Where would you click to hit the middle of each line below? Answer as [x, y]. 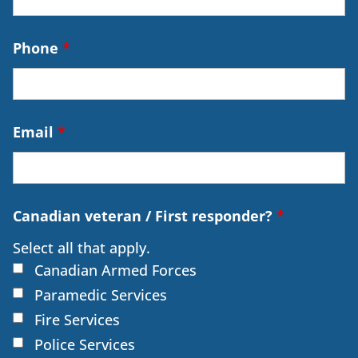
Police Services [85, 344]
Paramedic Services [101, 294]
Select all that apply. [82, 247]
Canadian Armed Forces [116, 270]
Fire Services [78, 319]
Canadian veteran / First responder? [145, 215]
